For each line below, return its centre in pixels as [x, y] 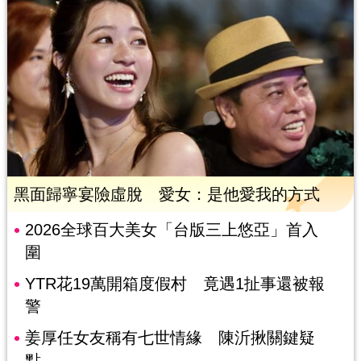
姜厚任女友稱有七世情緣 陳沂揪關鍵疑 [170, 338]
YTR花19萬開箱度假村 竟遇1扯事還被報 [174, 284]
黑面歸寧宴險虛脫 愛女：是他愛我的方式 [166, 195]
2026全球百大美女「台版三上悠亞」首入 [171, 230]
